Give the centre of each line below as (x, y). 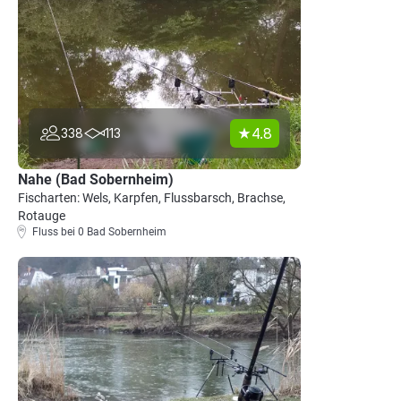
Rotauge (42, 216)
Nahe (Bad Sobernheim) (96, 179)
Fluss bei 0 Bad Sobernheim (99, 232)
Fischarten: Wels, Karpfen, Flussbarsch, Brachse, (152, 198)
